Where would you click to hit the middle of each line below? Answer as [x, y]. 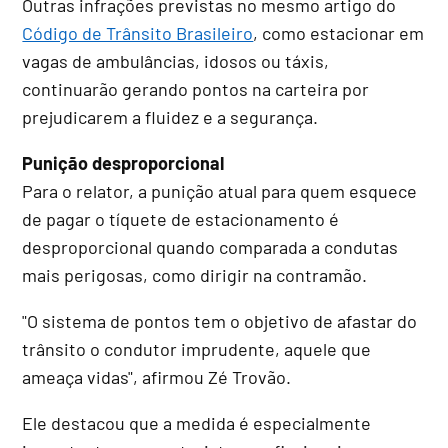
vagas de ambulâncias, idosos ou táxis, [176, 60]
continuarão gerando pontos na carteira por [196, 88]
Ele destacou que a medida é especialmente [197, 422]
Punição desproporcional [123, 162]
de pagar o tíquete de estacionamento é [181, 218]
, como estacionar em [339, 32]
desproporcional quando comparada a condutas [210, 246]
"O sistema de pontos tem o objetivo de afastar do [220, 320]
